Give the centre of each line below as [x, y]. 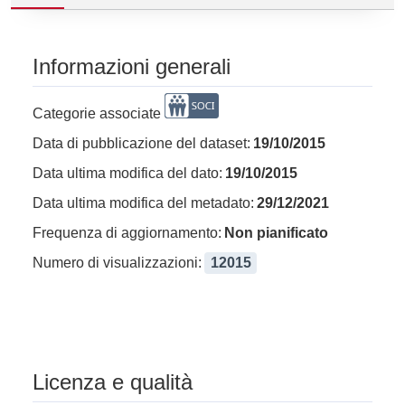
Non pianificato [277, 232]
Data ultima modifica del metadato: [143, 202]
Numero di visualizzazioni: [117, 262]
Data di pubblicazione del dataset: [141, 143]
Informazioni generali [132, 66]
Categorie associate [97, 113]
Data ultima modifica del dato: [127, 173]
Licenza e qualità [113, 381]
